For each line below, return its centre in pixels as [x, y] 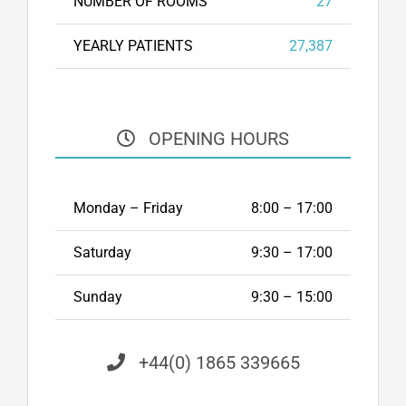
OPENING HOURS [212, 139]
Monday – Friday [128, 208]
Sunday [98, 297]
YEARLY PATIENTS [133, 46]
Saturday [102, 253]
